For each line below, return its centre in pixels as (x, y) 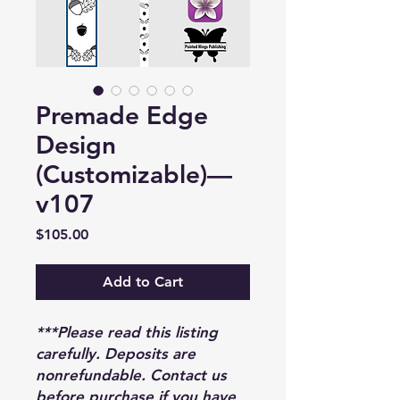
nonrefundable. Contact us (131, 375)
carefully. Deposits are (116, 353)
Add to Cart (143, 281)
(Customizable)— (134, 174)
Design (76, 144)
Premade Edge (122, 115)
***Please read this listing (127, 332)
